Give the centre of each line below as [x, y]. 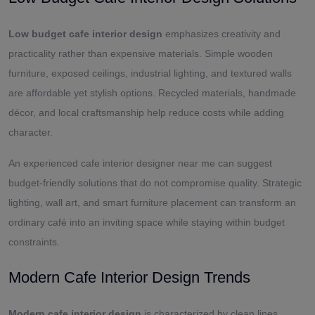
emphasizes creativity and [221, 33]
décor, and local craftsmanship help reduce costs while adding [146, 112]
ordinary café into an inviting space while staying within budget [147, 222]
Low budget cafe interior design [85, 33]
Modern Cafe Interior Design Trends [129, 277]
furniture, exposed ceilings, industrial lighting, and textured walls [150, 73]
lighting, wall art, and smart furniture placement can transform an [152, 202]
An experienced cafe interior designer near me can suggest [140, 163]
